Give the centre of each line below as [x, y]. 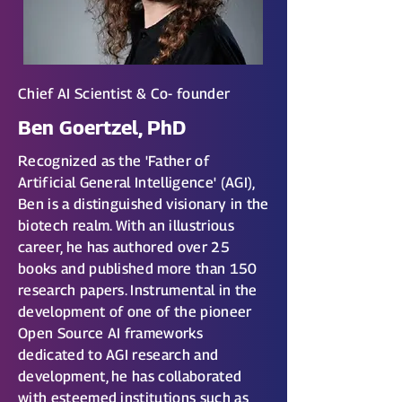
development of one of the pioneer [135, 312]
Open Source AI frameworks [111, 333]
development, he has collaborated [130, 376]
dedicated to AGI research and [118, 355]
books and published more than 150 [138, 269]
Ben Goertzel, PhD [102, 127]
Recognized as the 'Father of [114, 161]
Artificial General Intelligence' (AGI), [136, 183]
